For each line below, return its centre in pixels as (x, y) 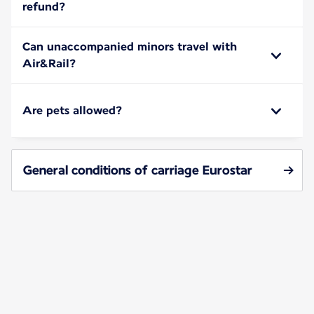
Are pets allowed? (72, 111)
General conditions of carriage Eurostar (138, 170)
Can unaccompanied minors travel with (130, 47)
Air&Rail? (49, 64)
